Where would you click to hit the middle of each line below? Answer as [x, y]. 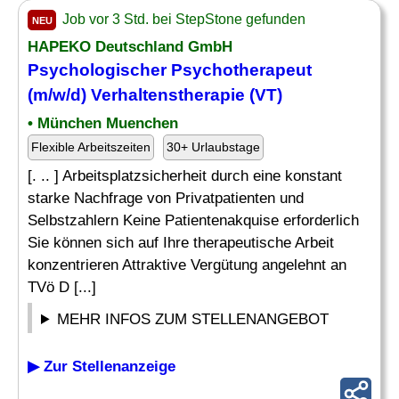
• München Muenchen [103, 123]
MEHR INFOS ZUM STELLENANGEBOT [193, 319]
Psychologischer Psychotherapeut [170, 70]
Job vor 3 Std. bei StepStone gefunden [182, 19]
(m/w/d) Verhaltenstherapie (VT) [155, 95]
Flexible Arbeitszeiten [91, 147]
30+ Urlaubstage [213, 147]
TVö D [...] [62, 287]
